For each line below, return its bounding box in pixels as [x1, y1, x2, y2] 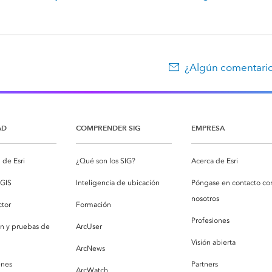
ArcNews [76, 244, 105, 253]
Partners [191, 260, 218, 269]
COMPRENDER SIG [76, 123, 140, 133]
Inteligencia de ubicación [76, 178, 160, 188]
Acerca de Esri [191, 157, 238, 166]
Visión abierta [191, 238, 236, 247]
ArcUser [76, 222, 102, 231]
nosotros [191, 194, 219, 203]
